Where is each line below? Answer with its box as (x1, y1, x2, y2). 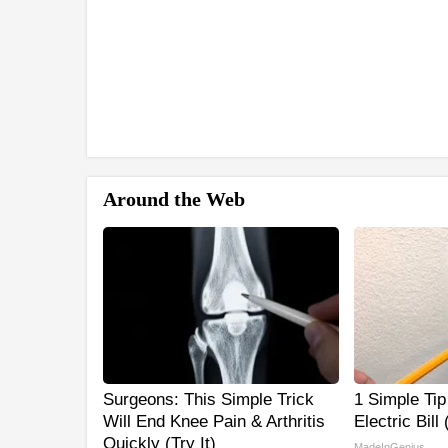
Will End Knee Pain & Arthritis (103, 412, 325, 432)
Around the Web (103, 188, 245, 211)
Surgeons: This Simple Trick (103, 390, 314, 410)
